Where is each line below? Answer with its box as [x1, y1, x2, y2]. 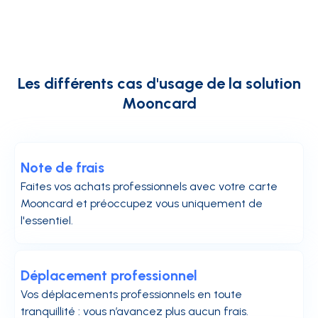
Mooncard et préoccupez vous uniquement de [21, 196, 263, 210]
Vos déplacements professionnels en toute [21, 287, 242, 301]
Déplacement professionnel [21, 266, 197, 284]
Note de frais [21, 158, 104, 176]
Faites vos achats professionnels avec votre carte [21, 179, 278, 193]
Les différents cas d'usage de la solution [17, 73, 301, 93]
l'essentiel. [21, 213, 73, 227]
